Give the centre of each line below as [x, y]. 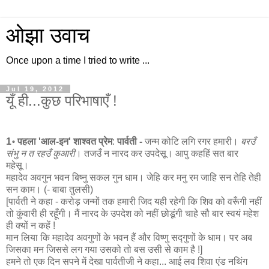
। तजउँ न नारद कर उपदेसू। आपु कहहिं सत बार [157, 153]
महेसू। [17, 165]
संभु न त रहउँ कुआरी [41, 153]
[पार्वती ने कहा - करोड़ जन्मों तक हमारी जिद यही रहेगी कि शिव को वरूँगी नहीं [134, 201]
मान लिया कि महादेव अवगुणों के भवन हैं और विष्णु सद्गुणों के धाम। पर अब [129, 237]
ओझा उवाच [48, 35]
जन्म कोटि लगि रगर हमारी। [192, 141]
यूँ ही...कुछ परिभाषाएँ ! [62, 101]
